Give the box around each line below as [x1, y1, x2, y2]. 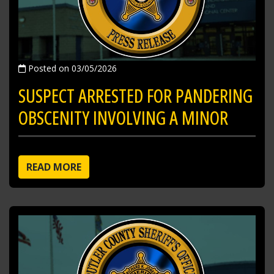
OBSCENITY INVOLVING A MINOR [18, 105, 228, 131]
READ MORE [26, 160, 81, 174]
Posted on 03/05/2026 [26, 62, 117, 75]
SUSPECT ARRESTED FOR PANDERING [18, 83, 253, 109]
